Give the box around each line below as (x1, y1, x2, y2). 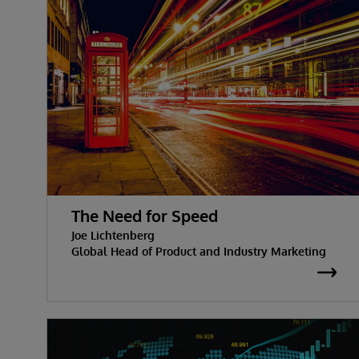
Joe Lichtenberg (71, 228, 155, 242)
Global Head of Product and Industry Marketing (71, 244, 326, 258)
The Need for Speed (71, 204, 218, 226)
